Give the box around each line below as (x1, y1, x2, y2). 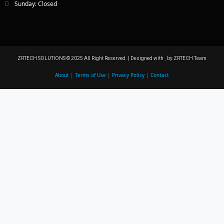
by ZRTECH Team (166, 55, 206, 61)
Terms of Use (75, 71, 106, 79)
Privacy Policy (112, 71, 144, 79)
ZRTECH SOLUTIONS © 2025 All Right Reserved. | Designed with (17, 55, 164, 61)
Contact (150, 71, 169, 79)
